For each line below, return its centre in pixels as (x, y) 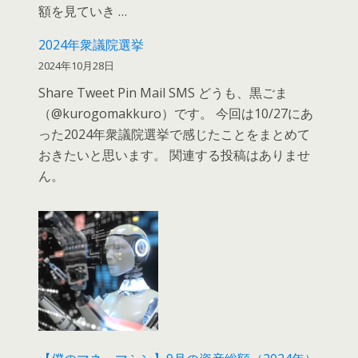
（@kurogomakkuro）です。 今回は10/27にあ (176, 113)
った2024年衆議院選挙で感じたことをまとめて (175, 134)
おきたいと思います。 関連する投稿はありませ (175, 155)
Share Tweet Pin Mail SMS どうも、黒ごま (163, 92)
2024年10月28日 (77, 65)
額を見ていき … (83, 11)
